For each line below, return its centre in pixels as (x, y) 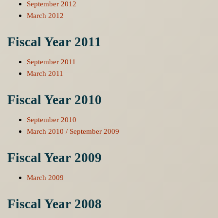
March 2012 (45, 16)
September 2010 (52, 120)
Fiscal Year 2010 (54, 100)
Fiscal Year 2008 (54, 204)
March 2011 (45, 73)
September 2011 (51, 62)
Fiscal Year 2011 (54, 42)
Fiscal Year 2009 (54, 157)
